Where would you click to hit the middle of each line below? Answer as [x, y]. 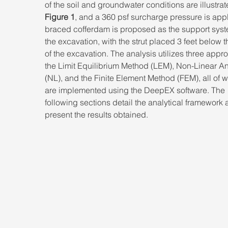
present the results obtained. [96, 115]
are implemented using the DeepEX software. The [136, 90]
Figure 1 [60, 17]
